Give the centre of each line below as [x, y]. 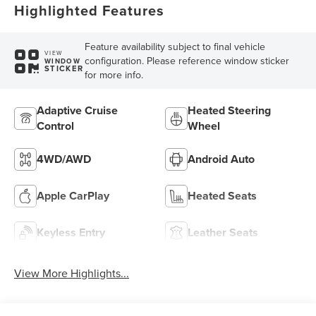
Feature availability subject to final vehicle [175, 47]
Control [56, 126]
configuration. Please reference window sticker [187, 61]
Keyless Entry [71, 233]
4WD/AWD [64, 159]
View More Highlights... [72, 273]
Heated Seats [222, 196]
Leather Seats [223, 233]
